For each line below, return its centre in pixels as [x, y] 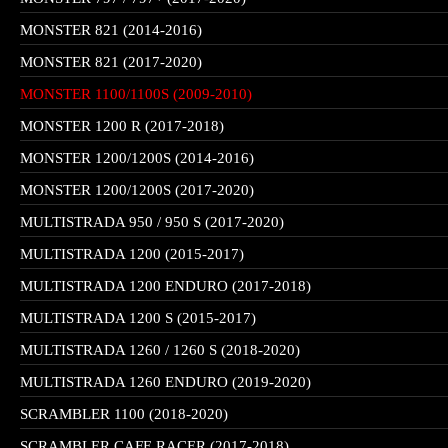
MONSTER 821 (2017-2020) [111, 62]
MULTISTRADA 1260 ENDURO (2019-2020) [165, 382]
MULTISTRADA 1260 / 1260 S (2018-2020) [160, 350]
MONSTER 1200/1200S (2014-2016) [137, 158]
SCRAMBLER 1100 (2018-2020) [124, 414]
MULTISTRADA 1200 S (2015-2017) [138, 318]
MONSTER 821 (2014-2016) [111, 30]
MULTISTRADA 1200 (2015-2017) [132, 254]
